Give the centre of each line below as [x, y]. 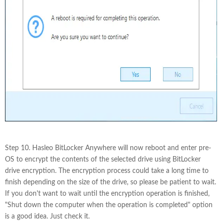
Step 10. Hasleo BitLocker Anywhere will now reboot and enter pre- [108, 148]
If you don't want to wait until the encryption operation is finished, [107, 194]
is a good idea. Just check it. [47, 217]
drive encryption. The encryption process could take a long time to [107, 171]
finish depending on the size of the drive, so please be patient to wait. [111, 182]
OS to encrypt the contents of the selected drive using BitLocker [103, 160]
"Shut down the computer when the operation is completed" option [109, 205]
